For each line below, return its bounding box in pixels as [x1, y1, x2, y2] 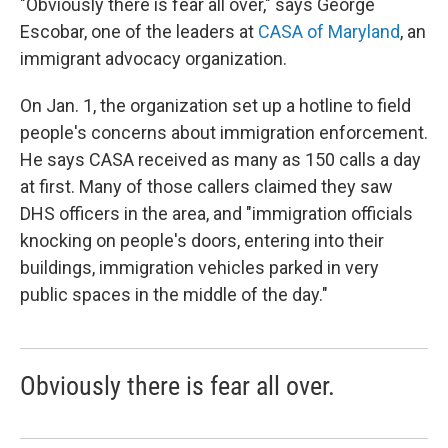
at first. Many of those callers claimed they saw [20, 176, 393, 197]
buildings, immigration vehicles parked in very [20, 257, 379, 278]
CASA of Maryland [258, 21, 400, 42]
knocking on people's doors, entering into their [20, 230, 384, 251]
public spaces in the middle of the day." [20, 284, 328, 305]
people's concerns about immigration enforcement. [20, 122, 428, 143]
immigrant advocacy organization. [20, 48, 287, 69]
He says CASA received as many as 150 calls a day [20, 149, 421, 170]
